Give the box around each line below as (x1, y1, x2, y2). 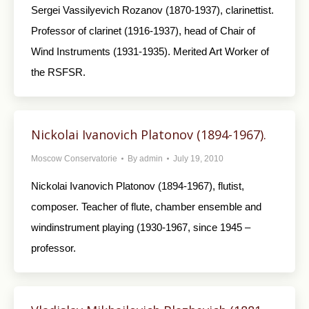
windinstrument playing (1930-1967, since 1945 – (31, 221, 250, 233)
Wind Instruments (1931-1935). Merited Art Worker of (31, 46, 269, 57)
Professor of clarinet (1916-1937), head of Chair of (31, 25, 255, 37)
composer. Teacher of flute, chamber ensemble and (31, 201, 261, 212)
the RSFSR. (31, 66, 86, 78)
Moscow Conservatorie (31, 154, 117, 163)
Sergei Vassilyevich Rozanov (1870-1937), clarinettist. (31, 4, 274, 16)
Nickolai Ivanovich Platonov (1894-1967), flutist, (31, 180, 244, 192)
